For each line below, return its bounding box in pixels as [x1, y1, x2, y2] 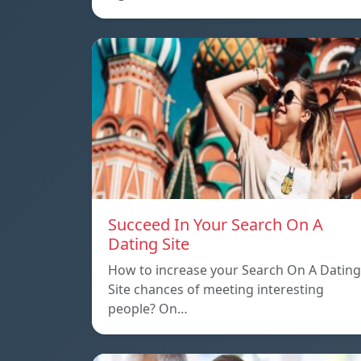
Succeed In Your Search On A [108, 214, 323, 236]
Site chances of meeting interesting [108, 280, 324, 299]
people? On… [108, 300, 188, 318]
